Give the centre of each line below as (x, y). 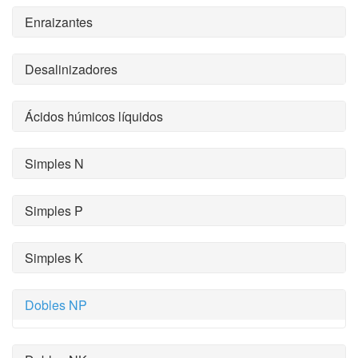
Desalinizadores (71, 69)
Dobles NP (56, 305)
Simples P (54, 211)
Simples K (54, 258)
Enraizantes (59, 22)
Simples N (54, 163)
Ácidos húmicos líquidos (94, 116)
